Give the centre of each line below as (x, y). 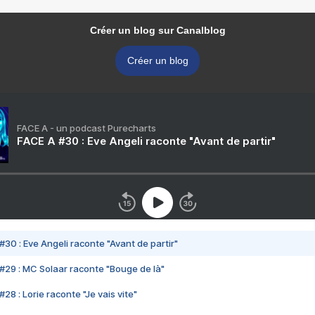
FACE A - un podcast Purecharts (86, 128)
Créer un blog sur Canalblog (157, 31)
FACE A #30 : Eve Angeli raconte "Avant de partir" (146, 141)
